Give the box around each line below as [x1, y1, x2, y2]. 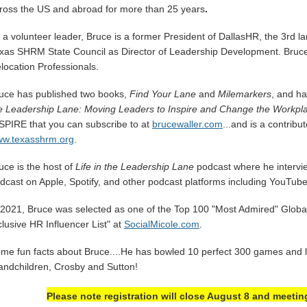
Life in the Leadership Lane [75, 161, 194, 172]
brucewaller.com [152, 119, 223, 130]
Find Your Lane [130, 88, 196, 99]
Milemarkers [218, 88, 271, 99]
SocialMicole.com [124, 219, 199, 230]
